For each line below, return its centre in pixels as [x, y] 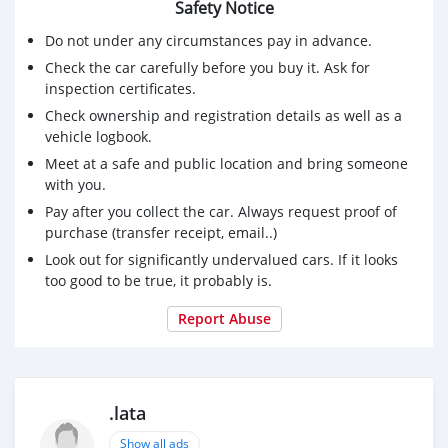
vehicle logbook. [98, 136]
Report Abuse [224, 318]
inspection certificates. [120, 88]
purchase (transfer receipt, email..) [161, 232]
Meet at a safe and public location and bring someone [226, 163]
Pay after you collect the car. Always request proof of [221, 211]
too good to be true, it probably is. [158, 280]
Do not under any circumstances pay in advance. [208, 40]
